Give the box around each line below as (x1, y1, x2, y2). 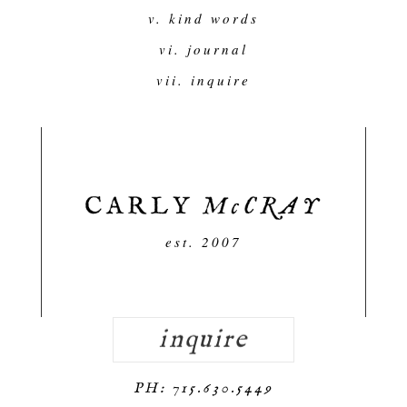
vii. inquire (156, 71, 251, 90)
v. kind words (148, 9, 259, 28)
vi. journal (159, 40, 248, 59)
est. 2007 (165, 233, 242, 252)
